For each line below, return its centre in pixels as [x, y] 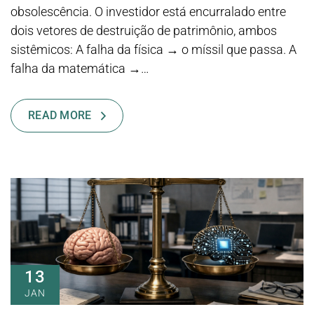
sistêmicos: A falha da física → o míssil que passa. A [153, 50]
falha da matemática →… [80, 69]
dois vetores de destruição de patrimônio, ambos [144, 31]
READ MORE [60, 116]
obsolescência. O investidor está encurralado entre [148, 12]
